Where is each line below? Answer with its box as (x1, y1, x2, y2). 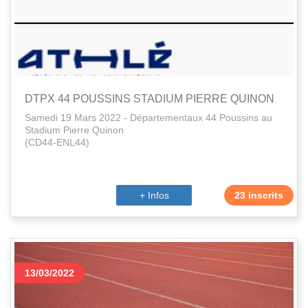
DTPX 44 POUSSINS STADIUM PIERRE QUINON (25, 93, 274, 104)
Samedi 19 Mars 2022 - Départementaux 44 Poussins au (25, 112, 272, 123)
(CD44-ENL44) (25, 137, 89, 148)
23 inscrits (234, 190, 283, 201)
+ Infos (139, 190, 169, 201)
